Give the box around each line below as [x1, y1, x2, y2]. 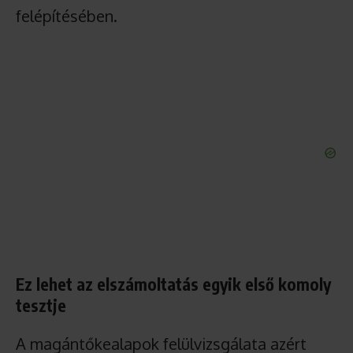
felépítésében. [16, 5, 117, 26]
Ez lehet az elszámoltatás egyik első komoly [16, 273, 331, 295]
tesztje [16, 294, 66, 316]
